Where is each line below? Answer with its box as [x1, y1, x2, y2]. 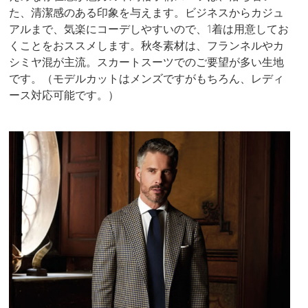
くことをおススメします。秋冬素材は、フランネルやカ [9, 38, 285, 53]
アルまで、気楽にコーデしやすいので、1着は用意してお [9, 22, 289, 36]
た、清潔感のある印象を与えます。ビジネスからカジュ [9, 5, 285, 20]
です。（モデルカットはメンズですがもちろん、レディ [9, 71, 285, 86]
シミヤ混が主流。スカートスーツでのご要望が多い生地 [9, 55, 285, 69]
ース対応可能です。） [9, 88, 120, 102]
